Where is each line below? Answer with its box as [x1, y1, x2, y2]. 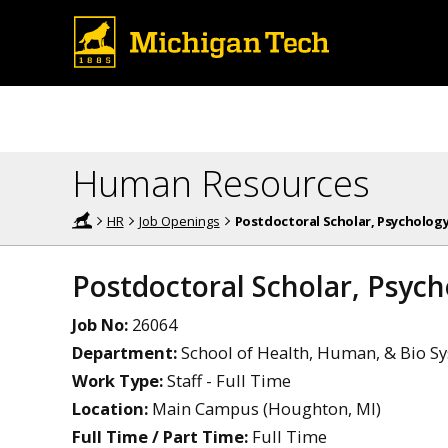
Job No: [72, 312, 128, 336]
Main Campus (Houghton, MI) [152, 396, 381, 420]
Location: [72, 396, 148, 420]
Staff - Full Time [167, 368, 291, 392]
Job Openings [138, 211, 220, 230]
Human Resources [72, 159, 370, 208]
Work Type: [72, 368, 163, 392]
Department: [72, 340, 177, 364]
